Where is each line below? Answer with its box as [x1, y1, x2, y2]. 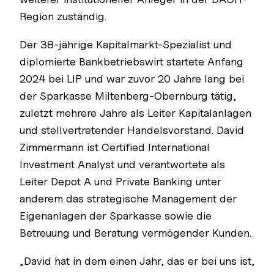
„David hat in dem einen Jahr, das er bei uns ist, [20, 254, 254, 267]
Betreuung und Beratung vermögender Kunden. [20, 226, 251, 239]
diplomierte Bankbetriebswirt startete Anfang [20, 55, 243, 68]
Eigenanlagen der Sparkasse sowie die [20, 209, 212, 222]
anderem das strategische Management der [20, 192, 237, 205]
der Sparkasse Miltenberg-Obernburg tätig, [20, 89, 236, 102]
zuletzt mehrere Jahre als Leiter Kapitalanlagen [20, 106, 251, 119]
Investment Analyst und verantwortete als [20, 158, 225, 171]
